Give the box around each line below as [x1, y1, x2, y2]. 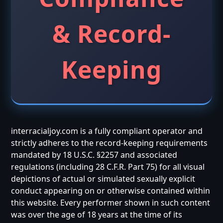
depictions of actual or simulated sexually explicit [11, 173, 196, 184]
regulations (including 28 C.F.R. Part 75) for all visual [11, 161, 205, 172]
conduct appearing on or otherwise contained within [11, 185, 211, 196]
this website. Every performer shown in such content [11, 197, 211, 208]
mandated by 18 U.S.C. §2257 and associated [11, 149, 178, 160]
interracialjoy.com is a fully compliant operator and [11, 125, 203, 136]
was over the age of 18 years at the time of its [11, 209, 183, 220]
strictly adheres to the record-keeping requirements [11, 137, 208, 148]
